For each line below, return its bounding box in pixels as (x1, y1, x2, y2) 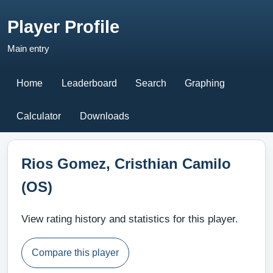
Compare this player (31, 247, 119, 258)
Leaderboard (61, 77, 117, 88)
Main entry (7, 43, 49, 54)
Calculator (16, 110, 62, 121)
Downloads (79, 110, 129, 121)
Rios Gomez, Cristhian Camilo (21, 155, 231, 172)
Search (135, 77, 166, 88)
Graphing (185, 77, 225, 88)
